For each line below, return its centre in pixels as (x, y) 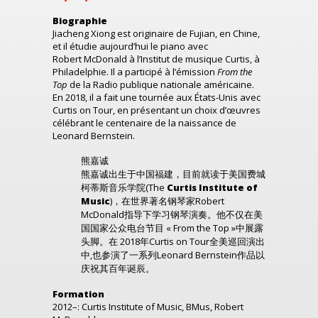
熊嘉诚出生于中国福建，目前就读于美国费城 (173, 174)
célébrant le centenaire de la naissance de (144, 123)
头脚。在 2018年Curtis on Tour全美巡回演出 (173, 241)
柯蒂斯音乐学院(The (124, 187)
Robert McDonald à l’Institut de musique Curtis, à (156, 59)
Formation (78, 294)
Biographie (80, 21)
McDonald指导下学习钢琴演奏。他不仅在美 (172, 214)
